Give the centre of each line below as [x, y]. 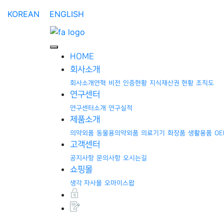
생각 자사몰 [86, 183]
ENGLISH [67, 14]
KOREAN [23, 14]
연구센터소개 [88, 108]
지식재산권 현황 [171, 83]
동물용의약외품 [117, 133]
